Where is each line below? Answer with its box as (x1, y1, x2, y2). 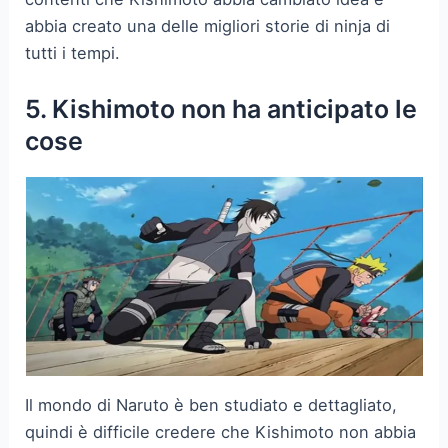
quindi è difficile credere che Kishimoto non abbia (25, 421, 417, 442)
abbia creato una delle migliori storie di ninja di (25, 16, 391, 37)
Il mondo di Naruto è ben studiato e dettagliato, (25, 394, 398, 415)
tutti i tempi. (25, 43, 121, 64)
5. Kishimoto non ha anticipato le (25, 94, 418, 125)
